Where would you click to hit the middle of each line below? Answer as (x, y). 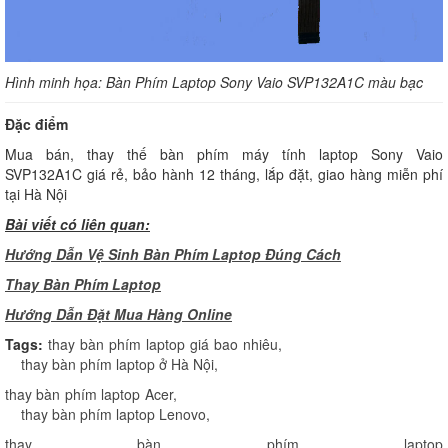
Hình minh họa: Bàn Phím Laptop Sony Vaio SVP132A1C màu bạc (214, 81)
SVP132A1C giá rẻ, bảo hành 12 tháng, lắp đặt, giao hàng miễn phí (224, 173)
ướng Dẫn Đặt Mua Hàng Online (123, 313)
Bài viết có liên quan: (77, 223)
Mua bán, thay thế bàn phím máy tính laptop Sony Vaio (224, 153)
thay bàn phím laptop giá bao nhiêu (163, 343)
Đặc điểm (36, 123)
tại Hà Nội (36, 193)
